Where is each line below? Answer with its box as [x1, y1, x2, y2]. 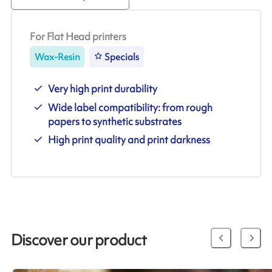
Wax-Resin [34, 50, 80, 63]
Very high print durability [48, 82, 158, 96]
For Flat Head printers [30, 30, 126, 44]
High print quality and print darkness [48, 133, 211, 147]
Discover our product [10, 230, 146, 251]
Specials [104, 50, 140, 63]
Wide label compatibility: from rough [48, 100, 213, 114]
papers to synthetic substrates [48, 114, 182, 128]
